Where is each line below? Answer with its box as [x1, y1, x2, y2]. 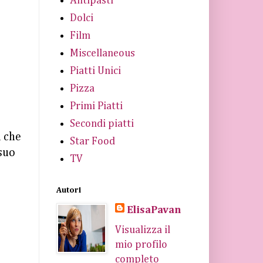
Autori [56, 186, 81, 194]
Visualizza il [114, 225, 170, 235]
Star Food [69, 136, 115, 147]
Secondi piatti [69, 118, 134, 129]
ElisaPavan [126, 205, 181, 215]
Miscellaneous [69, 48, 135, 59]
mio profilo [114, 240, 167, 250]
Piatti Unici [69, 65, 121, 76]
